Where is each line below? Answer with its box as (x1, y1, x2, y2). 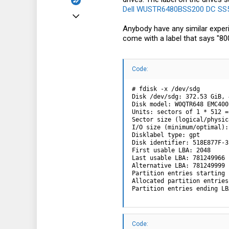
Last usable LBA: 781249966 (132, 154, 225, 162)
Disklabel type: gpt (132, 131, 200, 139)
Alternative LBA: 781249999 (132, 162, 225, 170)
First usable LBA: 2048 (132, 147, 211, 154)
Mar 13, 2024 (70, 9, 106, 16)
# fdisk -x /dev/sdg (132, 85, 200, 93)
